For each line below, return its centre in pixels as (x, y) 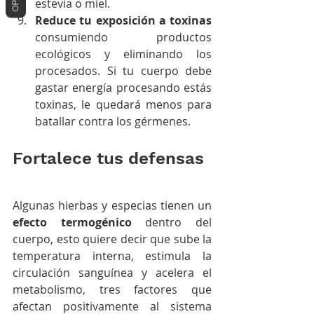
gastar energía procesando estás (123, 87)
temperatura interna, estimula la (112, 255)
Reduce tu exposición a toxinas (123, 20)
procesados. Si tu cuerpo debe (123, 70)
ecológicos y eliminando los (123, 54)
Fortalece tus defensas (108, 158)
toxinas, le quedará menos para (123, 104)
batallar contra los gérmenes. (113, 121)
